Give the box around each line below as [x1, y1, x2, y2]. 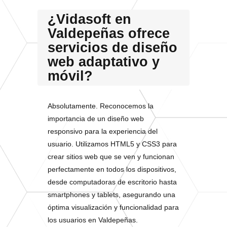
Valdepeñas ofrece [48, 26, 170, 41]
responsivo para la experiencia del [48, 127, 158, 135]
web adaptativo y [48, 54, 160, 69]
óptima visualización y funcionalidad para [48, 203, 179, 211]
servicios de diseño [48, 40, 177, 55]
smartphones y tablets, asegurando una [48, 191, 175, 199]
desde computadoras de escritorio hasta [48, 178, 177, 186]
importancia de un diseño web [48, 115, 144, 123]
